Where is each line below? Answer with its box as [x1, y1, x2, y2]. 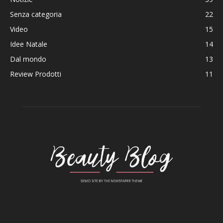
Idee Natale [10, 39, 47, 49]
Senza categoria [10, 9, 62, 19]
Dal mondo [10, 54, 46, 64]
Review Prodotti [10, 69, 61, 79]
